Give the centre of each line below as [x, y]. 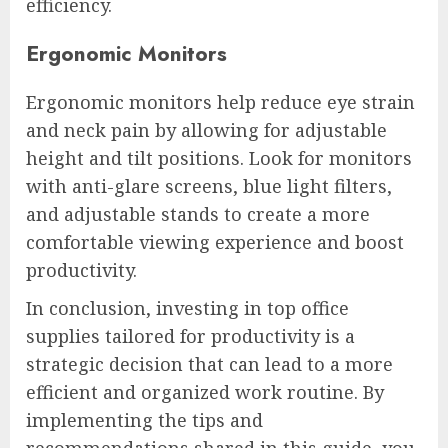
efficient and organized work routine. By [205, 392]
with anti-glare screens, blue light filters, [209, 186]
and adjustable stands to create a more [198, 214]
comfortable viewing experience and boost [215, 242]
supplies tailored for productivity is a [190, 336]
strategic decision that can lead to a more [209, 364]
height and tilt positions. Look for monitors [219, 158]
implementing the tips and [144, 420]
